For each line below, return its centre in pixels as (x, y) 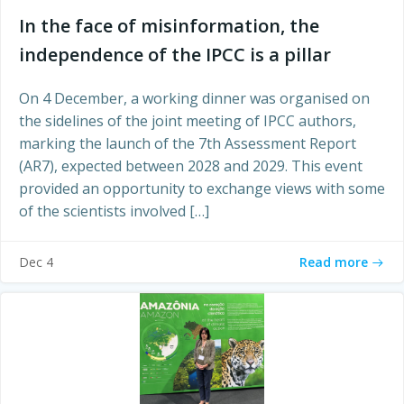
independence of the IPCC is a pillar (175, 55)
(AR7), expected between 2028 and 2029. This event (191, 166)
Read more (334, 262)
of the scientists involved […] (114, 211)
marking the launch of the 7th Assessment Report (188, 143)
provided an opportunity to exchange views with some (202, 188)
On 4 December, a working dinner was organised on (194, 98)
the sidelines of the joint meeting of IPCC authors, (188, 121)
